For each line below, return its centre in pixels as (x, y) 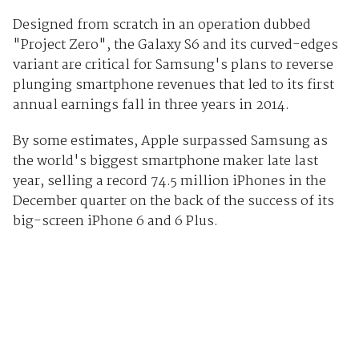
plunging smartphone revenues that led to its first (173, 86)
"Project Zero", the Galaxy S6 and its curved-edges (175, 46)
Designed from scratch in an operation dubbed (161, 26)
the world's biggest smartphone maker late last (165, 162)
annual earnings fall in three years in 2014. (151, 106)
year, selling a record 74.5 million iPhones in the (169, 182)
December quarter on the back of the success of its (173, 202)
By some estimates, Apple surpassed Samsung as (170, 142)
